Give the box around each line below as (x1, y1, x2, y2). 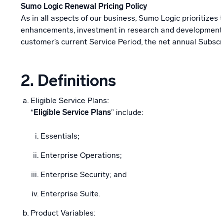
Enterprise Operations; (40, 150, 122, 160)
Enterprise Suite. (40, 189, 100, 198)
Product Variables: (31, 208, 96, 218)
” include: (111, 108, 144, 117)
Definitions (34, 71, 116, 90)
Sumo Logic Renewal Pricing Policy (21, 1, 147, 11)
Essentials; (40, 131, 79, 141)
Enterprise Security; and (40, 170, 127, 179)
